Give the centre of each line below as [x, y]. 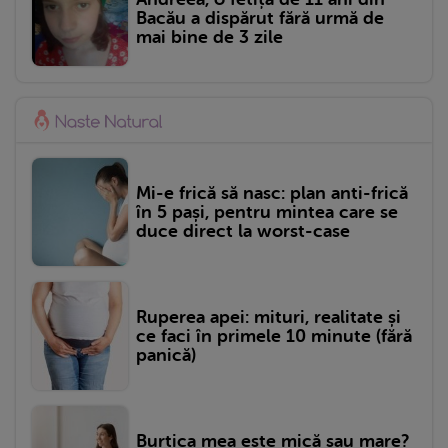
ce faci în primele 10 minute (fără [274, 335]
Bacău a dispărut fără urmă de [260, 17]
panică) [166, 354]
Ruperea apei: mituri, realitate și [268, 316]
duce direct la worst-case [243, 230]
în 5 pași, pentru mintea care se [267, 211]
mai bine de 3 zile [209, 36]
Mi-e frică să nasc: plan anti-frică [272, 192]
